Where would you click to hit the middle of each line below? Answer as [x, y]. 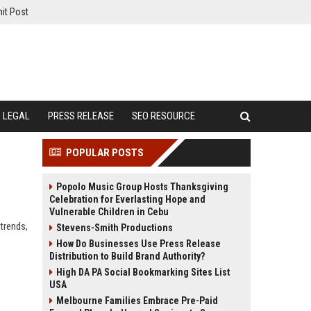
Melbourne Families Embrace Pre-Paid [137, 301]
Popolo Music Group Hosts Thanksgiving [142, 187]
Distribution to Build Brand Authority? [127, 256]
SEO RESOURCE [163, 116]
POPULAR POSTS [105, 153]
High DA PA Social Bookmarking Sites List [143, 272]
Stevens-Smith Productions [115, 228]
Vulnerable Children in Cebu [109, 212]
